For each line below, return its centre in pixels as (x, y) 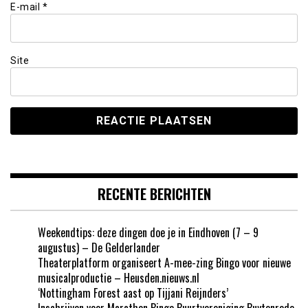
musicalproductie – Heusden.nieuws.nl (119, 277)
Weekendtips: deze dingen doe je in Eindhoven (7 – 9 (148, 232)
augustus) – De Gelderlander (99, 247)
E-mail (26, 7)
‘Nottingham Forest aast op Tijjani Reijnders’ (133, 293)
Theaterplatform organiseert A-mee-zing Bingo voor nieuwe (164, 262)
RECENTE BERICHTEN (154, 194)
